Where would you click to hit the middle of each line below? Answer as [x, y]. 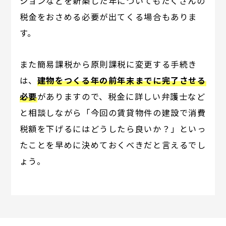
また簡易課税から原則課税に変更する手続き [108, 64]
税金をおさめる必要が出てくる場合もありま [108, 17]
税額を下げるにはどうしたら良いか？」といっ [113, 129]
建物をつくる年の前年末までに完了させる [122, 80]
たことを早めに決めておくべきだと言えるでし [113, 145]
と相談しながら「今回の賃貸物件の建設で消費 [113, 113]
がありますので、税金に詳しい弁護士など [121, 97]
